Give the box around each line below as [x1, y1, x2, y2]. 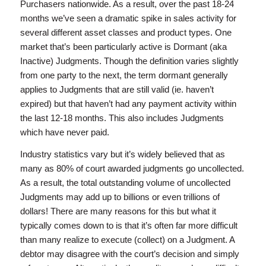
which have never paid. [20, 127, 109, 138]
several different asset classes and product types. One [20, 27, 232, 38]
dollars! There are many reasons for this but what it [20, 206, 216, 217]
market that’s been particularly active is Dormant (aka [20, 42, 227, 52]
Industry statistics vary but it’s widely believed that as [20, 149, 225, 160]
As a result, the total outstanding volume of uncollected [20, 178, 230, 188]
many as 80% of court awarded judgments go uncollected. [20, 163, 244, 174]
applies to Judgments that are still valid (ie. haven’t [20, 84, 214, 95]
